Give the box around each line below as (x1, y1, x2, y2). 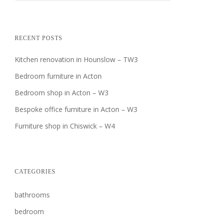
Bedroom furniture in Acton (14, 71, 102, 81)
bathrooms (14, 190, 50, 199)
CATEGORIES (14, 168, 56, 175)
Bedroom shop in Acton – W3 (14, 88, 109, 97)
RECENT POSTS (14, 35, 63, 42)
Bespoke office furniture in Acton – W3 (14, 105, 137, 114)
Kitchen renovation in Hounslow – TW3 (14, 55, 138, 64)
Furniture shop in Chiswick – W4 (14, 121, 115, 131)
